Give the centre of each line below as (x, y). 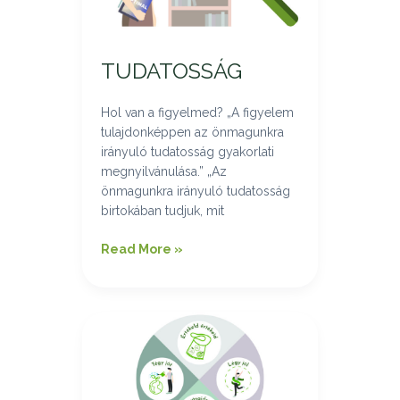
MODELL (126, 342)
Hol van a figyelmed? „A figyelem (197, 112)
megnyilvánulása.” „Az (163, 171)
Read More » (142, 249)
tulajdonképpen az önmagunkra (192, 132)
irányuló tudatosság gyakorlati (187, 151)
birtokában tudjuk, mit (162, 210)
